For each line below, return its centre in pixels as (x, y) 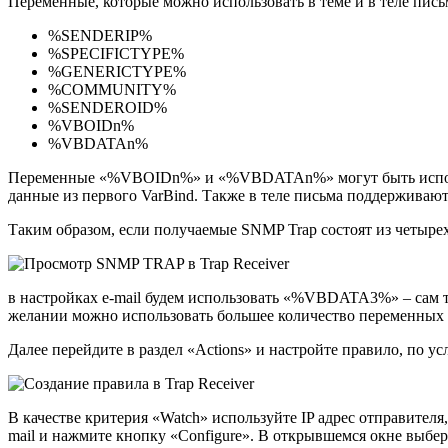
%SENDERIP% (100, 36)
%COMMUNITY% (112, 90)
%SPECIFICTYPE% (116, 54)
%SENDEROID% (107, 108)
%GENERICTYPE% (117, 72)
